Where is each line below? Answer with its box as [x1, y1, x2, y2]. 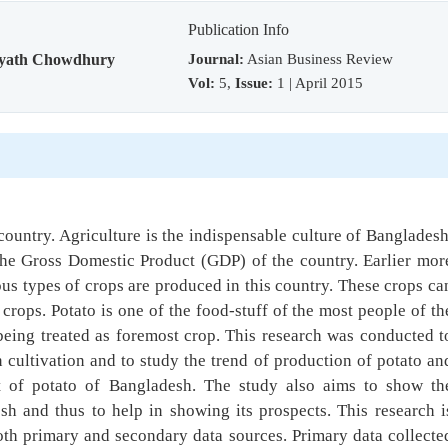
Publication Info [188, 21, 290, 38]
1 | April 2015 [273, 74, 364, 91]
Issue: [235, 74, 274, 91]
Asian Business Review [244, 50, 394, 67]
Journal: [188, 50, 245, 67]
